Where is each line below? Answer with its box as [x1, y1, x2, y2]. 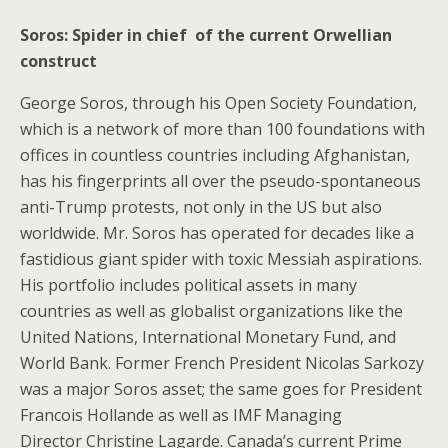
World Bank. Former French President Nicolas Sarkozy [20, 351, 424, 374]
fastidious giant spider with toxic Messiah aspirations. [20, 247, 422, 270]
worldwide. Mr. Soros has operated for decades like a [20, 221, 414, 244]
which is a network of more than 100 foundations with [20, 117, 425, 140]
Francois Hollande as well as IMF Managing [20, 403, 342, 426]
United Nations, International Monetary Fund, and [20, 325, 396, 348]
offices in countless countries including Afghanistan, [20, 143, 410, 166]
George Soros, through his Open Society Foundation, [20, 91, 417, 114]
